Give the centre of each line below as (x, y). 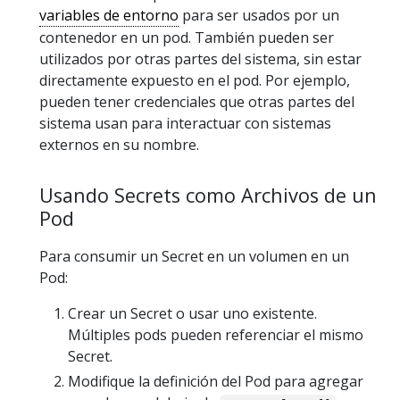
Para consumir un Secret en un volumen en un (194, 257)
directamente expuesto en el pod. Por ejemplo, (195, 81)
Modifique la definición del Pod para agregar (216, 382)
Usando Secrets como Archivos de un (208, 196)
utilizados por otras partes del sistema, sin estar (200, 59)
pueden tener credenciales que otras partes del (197, 102)
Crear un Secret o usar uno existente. (192, 314)
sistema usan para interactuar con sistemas (185, 124)
